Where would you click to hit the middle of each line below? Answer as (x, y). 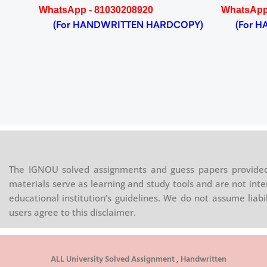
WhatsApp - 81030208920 (96, 10)
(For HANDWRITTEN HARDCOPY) (121, 24)
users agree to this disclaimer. (72, 212)
